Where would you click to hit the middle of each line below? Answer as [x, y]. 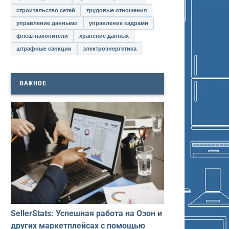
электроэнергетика [110, 48]
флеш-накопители [42, 36]
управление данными [47, 23]
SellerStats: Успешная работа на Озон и [86, 213]
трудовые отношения [117, 10]
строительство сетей [46, 10]
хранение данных [104, 36]
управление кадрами [119, 23]
